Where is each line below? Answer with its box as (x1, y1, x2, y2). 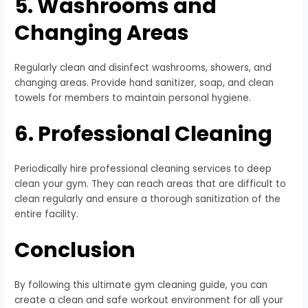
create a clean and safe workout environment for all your (14, 293, 284, 307)
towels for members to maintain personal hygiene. (14, 91, 252, 105)
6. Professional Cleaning (14, 119, 273, 148)
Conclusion (14, 235, 136, 265)
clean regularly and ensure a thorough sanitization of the (14, 192, 281, 206)
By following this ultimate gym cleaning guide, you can (14, 278, 268, 291)
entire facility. (14, 207, 79, 221)
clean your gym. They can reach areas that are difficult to (14, 177, 287, 190)
